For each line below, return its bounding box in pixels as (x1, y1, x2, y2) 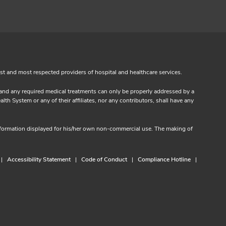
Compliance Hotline (138, 155, 191, 163)
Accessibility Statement (7, 155, 71, 163)
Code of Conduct (81, 155, 127, 163)
